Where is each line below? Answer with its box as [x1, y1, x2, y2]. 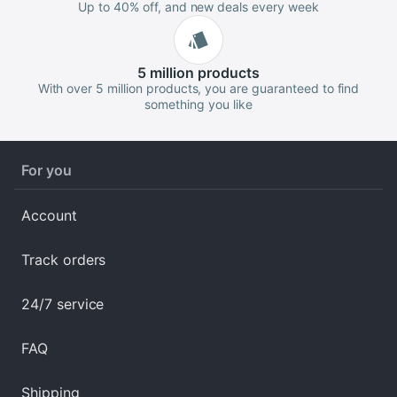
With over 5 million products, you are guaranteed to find [37, 81, 360, 96]
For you [21, 161, 72, 179]
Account [21, 206, 77, 224]
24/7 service [21, 295, 105, 313]
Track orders [21, 251, 106, 269]
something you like [144, 97, 253, 112]
